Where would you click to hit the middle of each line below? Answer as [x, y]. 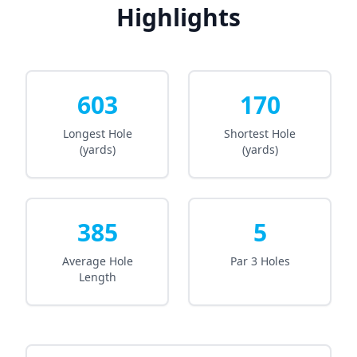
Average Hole [97, 261]
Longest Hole [97, 133]
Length [97, 277]
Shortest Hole [260, 133]
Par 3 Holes [260, 261]
